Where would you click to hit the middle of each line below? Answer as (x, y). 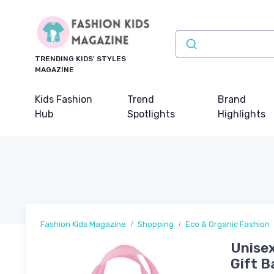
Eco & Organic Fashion (228, 224)
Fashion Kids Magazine (83, 224)
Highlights (241, 114)
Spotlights (151, 114)
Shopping (156, 224)
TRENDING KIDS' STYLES (80, 59)
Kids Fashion (64, 100)
